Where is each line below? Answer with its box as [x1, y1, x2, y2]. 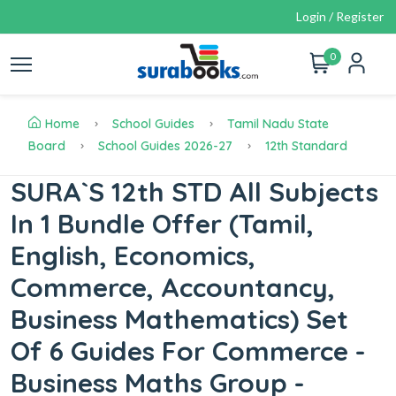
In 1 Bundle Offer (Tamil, [11, 207, 314, 240]
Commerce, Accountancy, [11, 270, 335, 304]
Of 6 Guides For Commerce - [11, 334, 366, 368]
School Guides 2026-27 [98, 138, 232, 154]
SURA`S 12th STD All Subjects [11, 175, 378, 209]
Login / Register [296, 9, 384, 24]
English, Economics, [11, 239, 255, 272]
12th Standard [265, 138, 347, 154]
